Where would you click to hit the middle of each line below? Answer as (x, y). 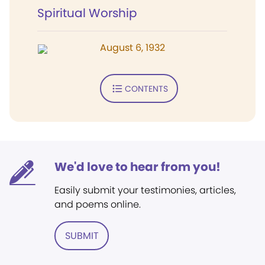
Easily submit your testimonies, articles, (145, 190)
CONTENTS (146, 88)
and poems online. (98, 204)
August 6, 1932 (132, 48)
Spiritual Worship (87, 13)
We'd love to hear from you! (138, 167)
